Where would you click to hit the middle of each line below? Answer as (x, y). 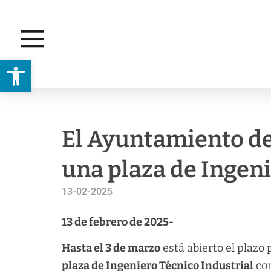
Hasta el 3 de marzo (111, 248)
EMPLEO (43, 105)
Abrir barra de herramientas (123, 66)
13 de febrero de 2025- (118, 222)
